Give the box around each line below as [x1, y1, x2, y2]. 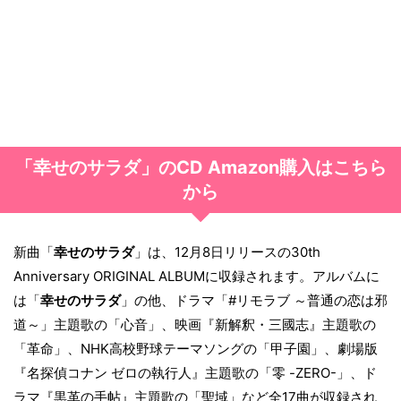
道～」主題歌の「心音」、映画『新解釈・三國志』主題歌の [13, 316, 376, 334]
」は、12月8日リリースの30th [134, 243, 320, 261]
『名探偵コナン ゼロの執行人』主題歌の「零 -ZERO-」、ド [13, 364, 377, 382]
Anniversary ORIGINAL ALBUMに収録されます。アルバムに [13, 268, 380, 286]
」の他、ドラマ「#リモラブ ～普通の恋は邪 [121, 292, 388, 310]
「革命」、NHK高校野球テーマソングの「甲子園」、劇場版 [13, 340, 378, 358]
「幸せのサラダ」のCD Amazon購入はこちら [14, 157, 387, 179]
